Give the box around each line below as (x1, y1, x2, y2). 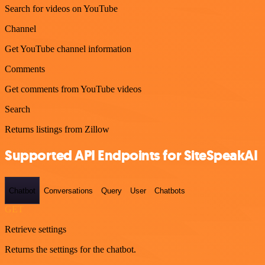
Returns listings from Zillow (5, 124, 109, 134)
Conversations (44, 186, 93, 195)
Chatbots (154, 186, 185, 195)
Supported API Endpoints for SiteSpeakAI (5, 146, 258, 166)
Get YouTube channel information (5, 43, 131, 54)
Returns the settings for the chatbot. (5, 244, 136, 254)
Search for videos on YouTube (5, 3, 118, 14)
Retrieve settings (5, 224, 66, 234)
